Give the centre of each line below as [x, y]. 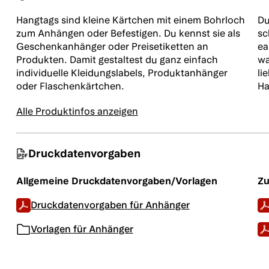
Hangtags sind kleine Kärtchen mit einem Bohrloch [130, 20]
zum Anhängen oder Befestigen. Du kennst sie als [128, 33]
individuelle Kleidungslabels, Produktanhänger [122, 73]
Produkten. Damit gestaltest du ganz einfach [117, 60]
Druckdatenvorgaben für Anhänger [110, 205]
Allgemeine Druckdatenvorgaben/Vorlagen [116, 181]
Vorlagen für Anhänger [82, 229]
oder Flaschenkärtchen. [70, 86]
